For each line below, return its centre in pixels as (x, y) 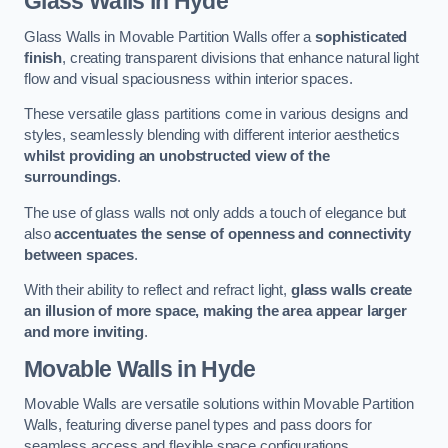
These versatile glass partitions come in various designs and (216, 114)
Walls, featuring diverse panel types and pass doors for (198, 425)
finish (43, 57)
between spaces (79, 254)
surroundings (71, 177)
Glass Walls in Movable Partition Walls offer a (170, 36)
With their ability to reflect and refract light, (157, 290)
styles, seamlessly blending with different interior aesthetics (212, 135)
